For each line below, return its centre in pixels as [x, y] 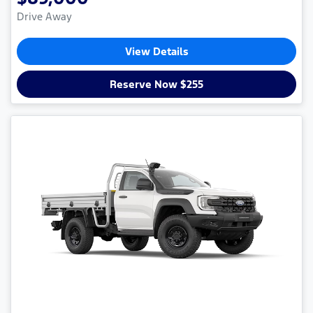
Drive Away [44, 17]
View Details [156, 52]
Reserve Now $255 [156, 85]
